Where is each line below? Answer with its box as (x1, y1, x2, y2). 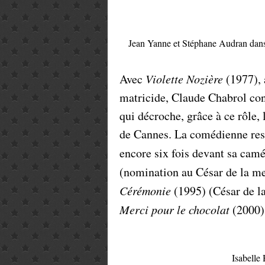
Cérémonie (119, 183, 171, 198)
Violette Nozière (146, 71, 223, 86)
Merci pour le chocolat (119, 202, 230, 217)
